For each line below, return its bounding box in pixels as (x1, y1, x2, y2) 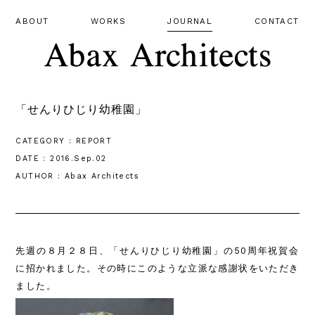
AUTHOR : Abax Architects (15, 171, 139, 181)
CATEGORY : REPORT (15, 136, 112, 146)
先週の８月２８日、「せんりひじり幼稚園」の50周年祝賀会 (15, 245, 300, 257)
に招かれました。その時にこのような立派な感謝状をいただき (15, 263, 300, 274)
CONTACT (254, 16, 300, 26)
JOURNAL (167, 16, 213, 26)
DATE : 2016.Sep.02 (15, 153, 107, 163)
